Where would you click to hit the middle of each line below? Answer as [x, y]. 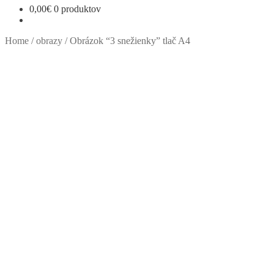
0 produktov [77, 9]
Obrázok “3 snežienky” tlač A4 [130, 41]
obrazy [49, 41]
